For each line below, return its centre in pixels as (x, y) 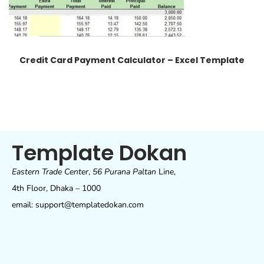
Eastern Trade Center (50, 172)
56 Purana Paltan (124, 172)
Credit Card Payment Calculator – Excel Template (132, 60)
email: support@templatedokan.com (78, 205)
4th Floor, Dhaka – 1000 (56, 188)
